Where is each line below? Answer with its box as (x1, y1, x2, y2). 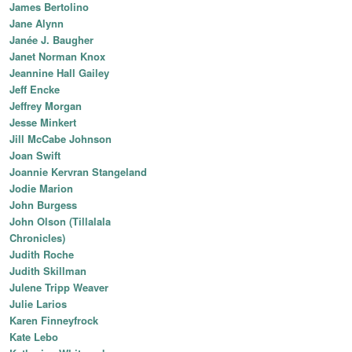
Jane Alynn (9, 16, 64, 31)
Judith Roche (9, 247, 74, 262)
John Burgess (9, 197, 77, 213)
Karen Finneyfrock (9, 313, 98, 328)
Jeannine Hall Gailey (9, 65, 109, 81)
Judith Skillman (9, 263, 86, 279)
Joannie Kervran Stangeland (9, 164, 147, 180)
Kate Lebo (9, 329, 58, 345)
